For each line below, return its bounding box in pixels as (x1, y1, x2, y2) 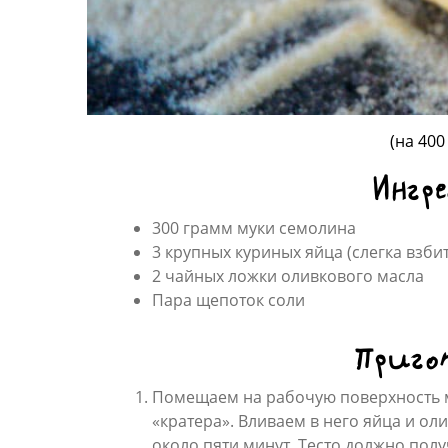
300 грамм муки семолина (152, 216, 356, 239)
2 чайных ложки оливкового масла (152, 264, 424, 287)
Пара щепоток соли (152, 288, 305, 311)
